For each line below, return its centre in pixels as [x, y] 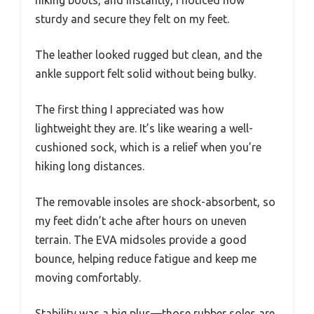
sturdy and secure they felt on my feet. [132, 19]
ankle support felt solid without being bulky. [145, 74]
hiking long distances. [90, 166]
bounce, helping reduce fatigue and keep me [146, 259]
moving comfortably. [88, 278]
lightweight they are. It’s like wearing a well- [144, 129]
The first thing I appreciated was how [129, 110]
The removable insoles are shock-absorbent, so [155, 202]
